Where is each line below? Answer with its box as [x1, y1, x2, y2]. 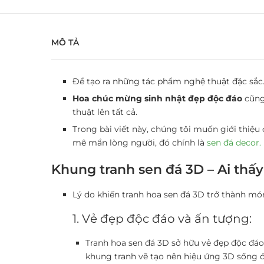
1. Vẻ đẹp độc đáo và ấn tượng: [72, 211, 252, 226]
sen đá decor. [207, 137, 261, 148]
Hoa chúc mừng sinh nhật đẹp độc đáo [72, 93, 242, 104]
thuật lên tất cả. [72, 106, 137, 117]
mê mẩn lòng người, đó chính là [72, 137, 207, 148]
